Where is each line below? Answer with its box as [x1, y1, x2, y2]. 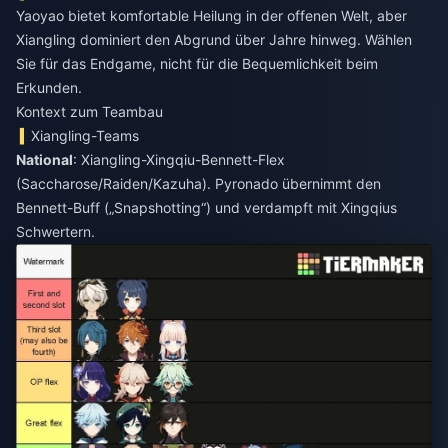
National [16, 150, 73, 168]
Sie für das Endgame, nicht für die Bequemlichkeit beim [16, 54, 378, 72]
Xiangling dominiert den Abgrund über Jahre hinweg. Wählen [16, 30, 412, 48]
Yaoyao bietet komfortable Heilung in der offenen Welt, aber [16, 6, 407, 24]
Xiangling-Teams [31, 126, 140, 144]
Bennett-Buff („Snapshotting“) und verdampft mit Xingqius [16, 198, 397, 216]
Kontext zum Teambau [16, 102, 163, 120]
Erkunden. [16, 78, 82, 96]
